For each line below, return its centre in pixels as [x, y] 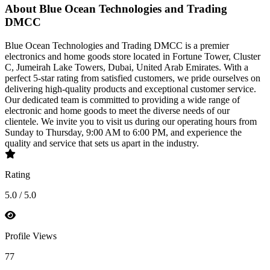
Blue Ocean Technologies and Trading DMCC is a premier [117, 45]
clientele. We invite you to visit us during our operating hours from [131, 121]
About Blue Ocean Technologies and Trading [116, 9]
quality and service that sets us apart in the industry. [102, 143]
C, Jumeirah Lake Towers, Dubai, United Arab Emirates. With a [127, 67]
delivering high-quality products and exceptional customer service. [130, 89]
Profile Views [31, 236]
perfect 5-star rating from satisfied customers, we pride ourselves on [133, 78]
